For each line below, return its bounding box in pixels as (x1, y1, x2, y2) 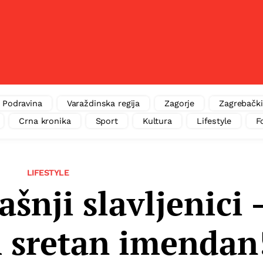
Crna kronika (19, 116, 71, 126)
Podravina (2, 99, 42, 108)
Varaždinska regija (66, 99, 140, 108)
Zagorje (164, 99, 195, 108)
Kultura (142, 116, 172, 126)
